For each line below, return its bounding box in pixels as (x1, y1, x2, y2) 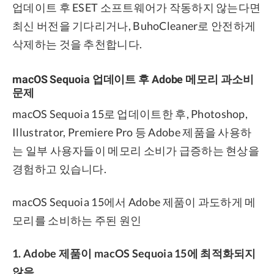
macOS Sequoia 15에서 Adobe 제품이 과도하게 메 (12, 195, 256, 209)
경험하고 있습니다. (12, 162, 106, 176)
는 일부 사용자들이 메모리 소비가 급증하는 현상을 (12, 144, 260, 158)
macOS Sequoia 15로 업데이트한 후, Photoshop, (12, 107, 248, 121)
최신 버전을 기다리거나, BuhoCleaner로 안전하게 (12, 18, 256, 32)
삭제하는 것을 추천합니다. (12, 37, 143, 51)
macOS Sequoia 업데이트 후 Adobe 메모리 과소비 (12, 72, 254, 86)
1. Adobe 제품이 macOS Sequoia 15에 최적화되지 (12, 246, 256, 261)
